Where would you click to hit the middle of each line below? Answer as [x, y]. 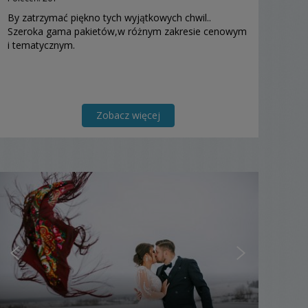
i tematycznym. [41, 45]
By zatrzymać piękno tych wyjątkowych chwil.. [109, 18]
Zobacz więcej [128, 115]
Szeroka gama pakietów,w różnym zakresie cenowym [127, 32]
